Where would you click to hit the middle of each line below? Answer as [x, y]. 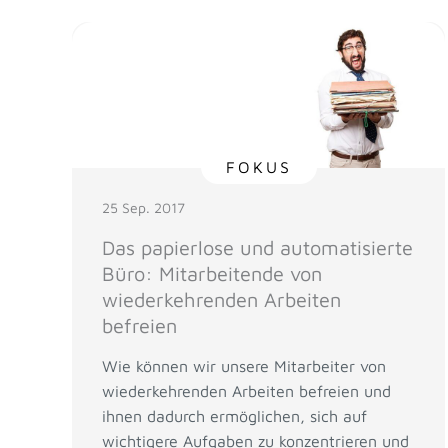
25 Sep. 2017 [143, 207]
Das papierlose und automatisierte [257, 247]
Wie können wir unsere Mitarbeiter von [244, 365]
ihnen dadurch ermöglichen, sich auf [234, 415]
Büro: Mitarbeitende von [212, 273]
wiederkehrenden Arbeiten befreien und [246, 390]
